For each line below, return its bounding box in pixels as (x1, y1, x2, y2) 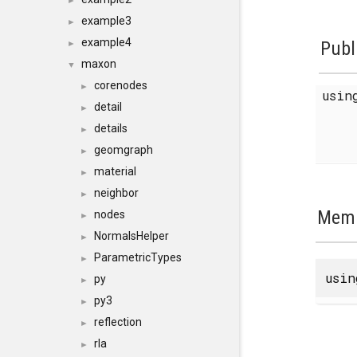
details (94, 122, 127, 135)
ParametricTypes (94, 251, 182, 264)
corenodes (94, 79, 147, 92)
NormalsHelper (94, 229, 169, 242)
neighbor (94, 186, 139, 199)
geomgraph (94, 143, 153, 156)
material (94, 165, 136, 178)
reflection (94, 316, 142, 328)
